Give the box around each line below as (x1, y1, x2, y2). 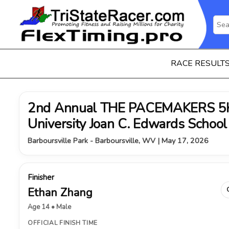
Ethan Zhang (28, 185, 93, 200)
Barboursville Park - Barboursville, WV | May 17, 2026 (28, 135, 209, 146)
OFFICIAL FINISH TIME (28, 219, 98, 227)
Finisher (28, 172, 54, 182)
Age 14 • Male (28, 202, 71, 212)
